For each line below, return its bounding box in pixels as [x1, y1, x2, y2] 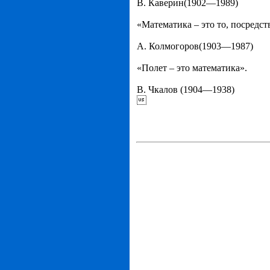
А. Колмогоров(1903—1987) [137, 41, 253, 51]
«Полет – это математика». [137, 63, 247, 73]
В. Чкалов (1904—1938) [137, 84, 234, 95]
